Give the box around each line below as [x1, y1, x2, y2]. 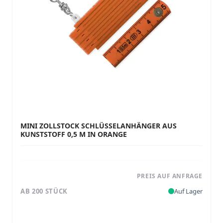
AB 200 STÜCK [20, 186, 68, 196]
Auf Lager [174, 186, 203, 196]
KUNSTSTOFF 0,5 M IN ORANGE [20, 129, 127, 139]
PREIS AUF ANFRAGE [136, 172, 203, 180]
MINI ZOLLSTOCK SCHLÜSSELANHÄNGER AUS [20, 121, 177, 130]
